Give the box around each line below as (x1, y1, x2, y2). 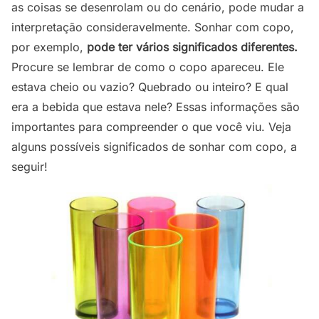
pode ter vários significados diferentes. (83, 40, 298, 54)
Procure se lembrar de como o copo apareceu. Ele (11, 60, 284, 74)
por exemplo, (11, 40, 83, 54)
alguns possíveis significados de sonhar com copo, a (11, 140, 297, 154)
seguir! (11, 159, 48, 174)
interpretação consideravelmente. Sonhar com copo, (11, 20, 294, 34)
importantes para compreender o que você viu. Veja (11, 120, 291, 134)
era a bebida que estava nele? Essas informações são (11, 100, 300, 114)
